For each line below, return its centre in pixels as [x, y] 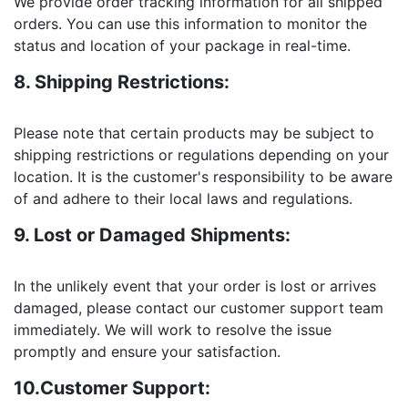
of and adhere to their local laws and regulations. [183, 198]
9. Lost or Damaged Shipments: [152, 235]
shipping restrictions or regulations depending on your [201, 154]
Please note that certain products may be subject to [194, 133]
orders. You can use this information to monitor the [190, 23]
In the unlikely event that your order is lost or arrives [195, 286]
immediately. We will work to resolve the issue [173, 329]
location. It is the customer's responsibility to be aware [203, 176]
